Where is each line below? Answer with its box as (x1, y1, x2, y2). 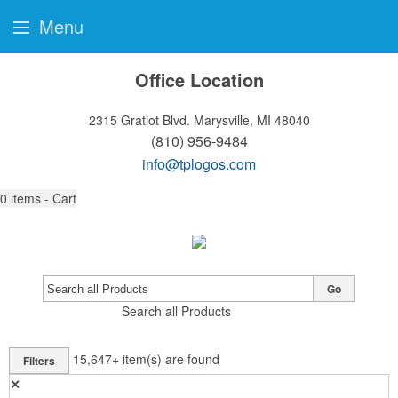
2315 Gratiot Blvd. (88, 111, 190, 129)
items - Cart (11, 189, 76, 207)
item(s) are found (123, 349, 219, 368)
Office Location (134, 67, 264, 92)
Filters (23, 353, 55, 369)
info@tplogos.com (142, 154, 256, 174)
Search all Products (121, 302, 231, 320)
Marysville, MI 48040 (193, 111, 310, 129)
